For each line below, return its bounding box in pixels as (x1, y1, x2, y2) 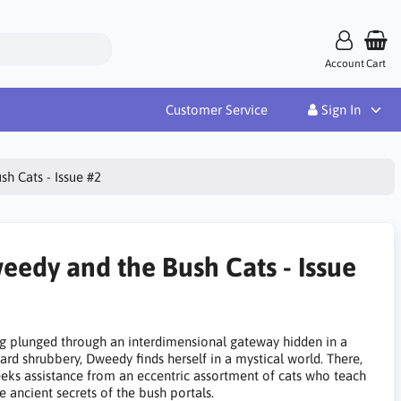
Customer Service (166, 101, 268, 117)
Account (324, 56, 364, 70)
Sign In (318, 101, 361, 117)
